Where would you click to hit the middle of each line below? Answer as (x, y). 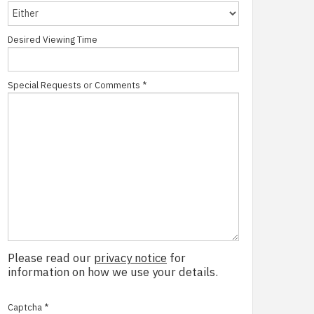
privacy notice (130, 258)
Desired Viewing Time (53, 40)
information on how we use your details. (113, 272)
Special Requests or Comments (74, 85)
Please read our (51, 258)
